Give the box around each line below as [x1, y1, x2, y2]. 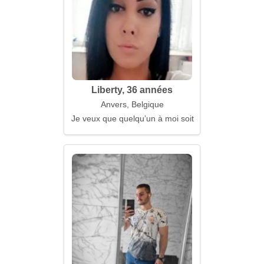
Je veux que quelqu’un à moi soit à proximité [71, 114, 237, 123]
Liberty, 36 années [91, 85, 173, 95]
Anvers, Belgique [100, 100, 164, 109]
